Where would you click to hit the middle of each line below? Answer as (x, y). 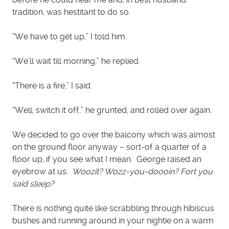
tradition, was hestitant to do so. (71, 12)
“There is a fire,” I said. (52, 86)
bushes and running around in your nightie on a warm (113, 221)
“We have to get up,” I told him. (70, 37)
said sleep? (37, 184)
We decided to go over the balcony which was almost (114, 135)
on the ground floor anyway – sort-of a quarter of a (109, 147)
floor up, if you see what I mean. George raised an (107, 159)
